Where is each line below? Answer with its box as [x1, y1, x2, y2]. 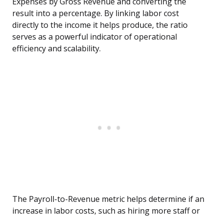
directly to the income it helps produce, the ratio [12, 20, 188, 31]
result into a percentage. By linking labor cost [12, 8, 179, 19]
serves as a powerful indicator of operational [12, 31, 177, 43]
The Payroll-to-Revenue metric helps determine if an [12, 194, 204, 205]
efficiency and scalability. [12, 43, 101, 54]
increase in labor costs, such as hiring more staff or [12, 205, 200, 217]
